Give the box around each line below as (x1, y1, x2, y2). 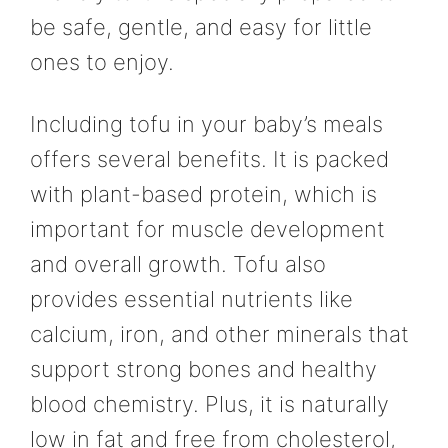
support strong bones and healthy (30, 355, 377, 382)
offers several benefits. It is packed (30, 145, 389, 172)
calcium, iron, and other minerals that (30, 320, 409, 347)
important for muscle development (30, 215, 385, 242)
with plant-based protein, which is (30, 180, 377, 207)
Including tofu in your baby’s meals (30, 110, 383, 137)
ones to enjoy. (30, 49, 174, 76)
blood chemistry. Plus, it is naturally (30, 390, 389, 417)
